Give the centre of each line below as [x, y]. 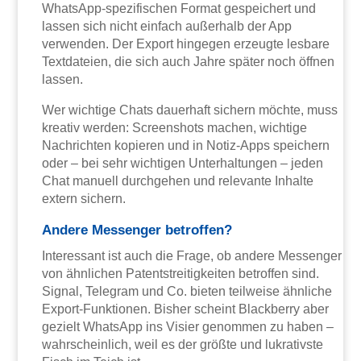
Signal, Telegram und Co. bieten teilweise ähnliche [187, 292]
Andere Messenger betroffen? [137, 230]
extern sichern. [84, 199]
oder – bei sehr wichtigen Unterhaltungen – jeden [183, 164]
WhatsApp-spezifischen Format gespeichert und [179, 9]
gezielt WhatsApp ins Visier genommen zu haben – [188, 327]
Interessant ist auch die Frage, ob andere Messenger [192, 256]
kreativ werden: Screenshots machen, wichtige [175, 128]
